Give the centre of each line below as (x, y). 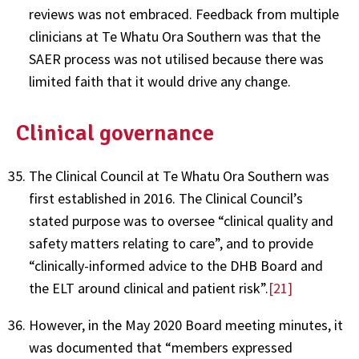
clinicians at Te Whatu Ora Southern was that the (175, 36)
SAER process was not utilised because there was (176, 58)
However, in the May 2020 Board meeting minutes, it (186, 325)
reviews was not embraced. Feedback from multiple (184, 14)
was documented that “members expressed (161, 347)
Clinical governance (115, 133)
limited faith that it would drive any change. (160, 81)
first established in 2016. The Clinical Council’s (166, 198)
